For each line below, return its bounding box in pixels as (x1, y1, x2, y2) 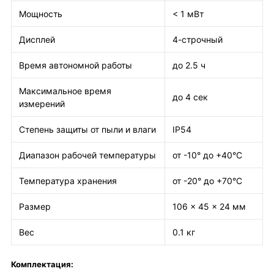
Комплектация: (11, 259, 73, 269)
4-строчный (172, 34, 223, 45)
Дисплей (19, 34, 55, 45)
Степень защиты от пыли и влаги (19, 124, 156, 135)
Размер (19, 201, 51, 212)
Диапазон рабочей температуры (19, 150, 156, 160)
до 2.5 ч (172, 60, 206, 70)
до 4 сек (172, 92, 208, 102)
